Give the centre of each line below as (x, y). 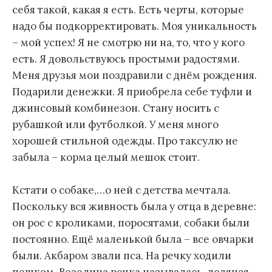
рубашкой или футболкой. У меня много (115, 125)
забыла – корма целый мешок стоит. (106, 158)
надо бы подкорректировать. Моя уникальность (134, 26)
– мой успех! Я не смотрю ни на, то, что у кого (128, 43)
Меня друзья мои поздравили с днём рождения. (134, 76)
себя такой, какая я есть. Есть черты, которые (128, 10)
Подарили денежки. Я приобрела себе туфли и (132, 92)
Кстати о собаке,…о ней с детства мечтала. (121, 190)
